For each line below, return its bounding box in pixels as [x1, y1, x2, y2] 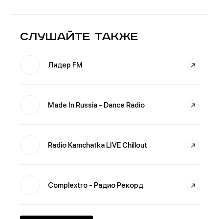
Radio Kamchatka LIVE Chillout [48, 140, 147, 150]
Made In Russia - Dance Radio [48, 100, 145, 109]
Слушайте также [20, 30, 138, 44]
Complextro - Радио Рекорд [48, 180, 143, 190]
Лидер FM [48, 60, 83, 69]
